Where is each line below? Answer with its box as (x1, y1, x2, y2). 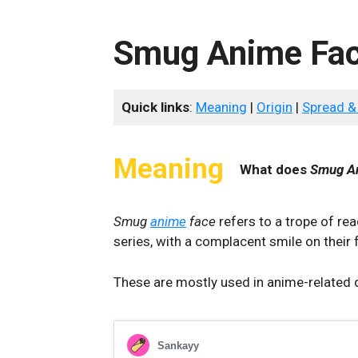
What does (240, 161, 310, 177)
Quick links (121, 99, 189, 115)
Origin (257, 99, 292, 115)
